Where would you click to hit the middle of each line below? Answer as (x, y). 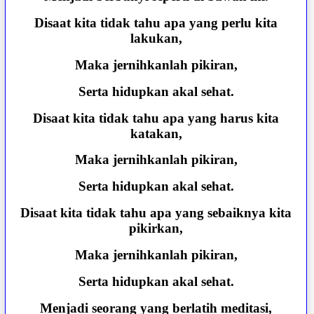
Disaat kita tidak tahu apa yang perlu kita (156, 23)
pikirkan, (156, 228)
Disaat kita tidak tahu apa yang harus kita (156, 118)
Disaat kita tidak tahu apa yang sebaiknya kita (156, 213)
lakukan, (156, 39)
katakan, (156, 133)
